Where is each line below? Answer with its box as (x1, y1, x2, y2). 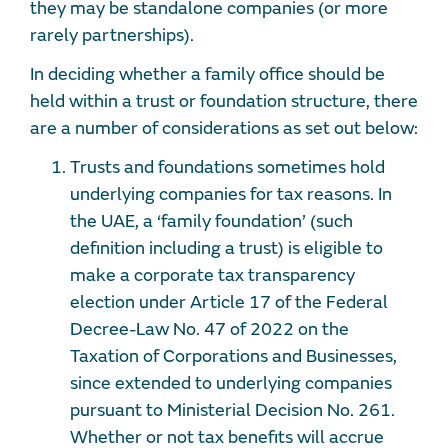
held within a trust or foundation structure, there (30, 90, 418, 114)
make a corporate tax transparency (70, 264, 355, 288)
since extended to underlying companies (70, 372, 392, 396)
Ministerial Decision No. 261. (167, 399, 395, 423)
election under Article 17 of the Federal (70, 291, 388, 315)
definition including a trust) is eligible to (70, 237, 383, 261)
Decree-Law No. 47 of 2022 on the (70, 318, 349, 342)
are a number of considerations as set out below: (30, 117, 418, 141)
